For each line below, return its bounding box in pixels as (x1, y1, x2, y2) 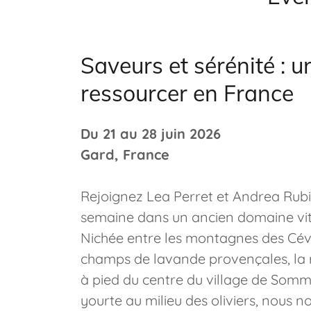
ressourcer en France (81, 79, 294, 107)
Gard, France (81, 146, 169, 163)
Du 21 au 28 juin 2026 (81, 125, 221, 142)
